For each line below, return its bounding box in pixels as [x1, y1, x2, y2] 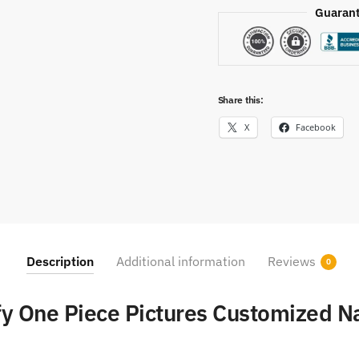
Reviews [267, 253, 316, 270]
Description [26, 253, 94, 270]
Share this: [217, 94, 264, 107]
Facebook [296, 121, 336, 135]
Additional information [115, 253, 245, 270]
